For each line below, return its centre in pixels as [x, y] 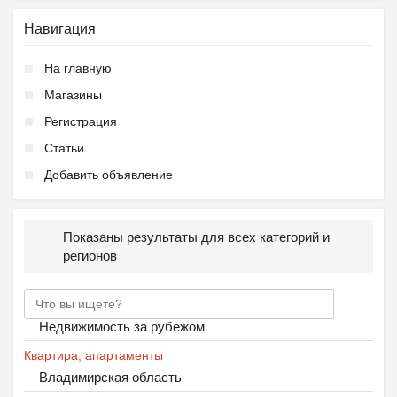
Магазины [73, 95]
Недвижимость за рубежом [122, 327]
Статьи [64, 148]
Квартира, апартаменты [93, 355]
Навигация [60, 29]
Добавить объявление [109, 175]
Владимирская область [110, 377]
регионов [90, 256]
